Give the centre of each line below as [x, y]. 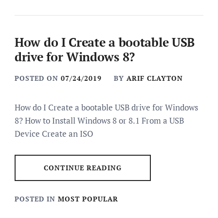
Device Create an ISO [54, 134]
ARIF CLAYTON [155, 78]
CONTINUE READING [83, 168]
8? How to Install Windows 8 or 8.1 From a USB [99, 120]
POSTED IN [36, 199]
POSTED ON [38, 78]
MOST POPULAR [88, 199]
